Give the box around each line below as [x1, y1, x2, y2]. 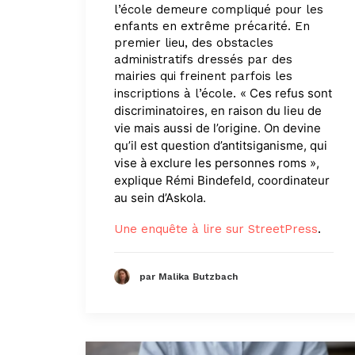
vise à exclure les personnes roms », [114, 155, 319, 171]
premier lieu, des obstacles [114, 36, 273, 51]
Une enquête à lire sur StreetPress [114, 222, 318, 237]
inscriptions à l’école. [114, 86, 240, 101]
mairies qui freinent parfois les [114, 69, 292, 84]
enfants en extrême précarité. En [114, 19, 310, 34]
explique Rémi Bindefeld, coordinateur [114, 173, 330, 189]
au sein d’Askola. [114, 190, 206, 206]
